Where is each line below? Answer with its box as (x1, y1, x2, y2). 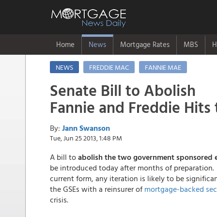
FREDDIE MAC (89, 62, 129, 72)
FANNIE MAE (145, 62, 181, 72)
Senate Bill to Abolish (50, 78, 196, 102)
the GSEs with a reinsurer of (50, 183, 144, 195)
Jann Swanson (62, 122, 110, 134)
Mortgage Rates (120, 39, 170, 50)
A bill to (50, 151, 78, 163)
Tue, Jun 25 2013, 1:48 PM (50, 133, 122, 143)
